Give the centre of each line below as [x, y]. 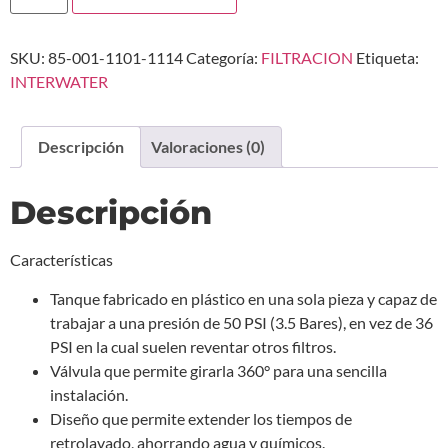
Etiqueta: [387, 58]
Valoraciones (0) [208, 147]
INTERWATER [59, 82]
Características [61, 260]
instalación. [89, 394]
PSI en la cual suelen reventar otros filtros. [193, 346]
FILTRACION [307, 58]
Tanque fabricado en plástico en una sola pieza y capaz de [243, 298]
